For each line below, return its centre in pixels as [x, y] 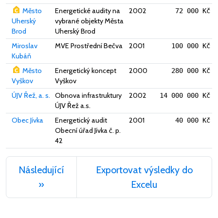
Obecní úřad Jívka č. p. [88, 131]
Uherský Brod [75, 31]
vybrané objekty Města [89, 21]
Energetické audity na [88, 11]
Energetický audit [81, 120]
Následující [41, 170]
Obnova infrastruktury [88, 96]
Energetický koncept [86, 71]
